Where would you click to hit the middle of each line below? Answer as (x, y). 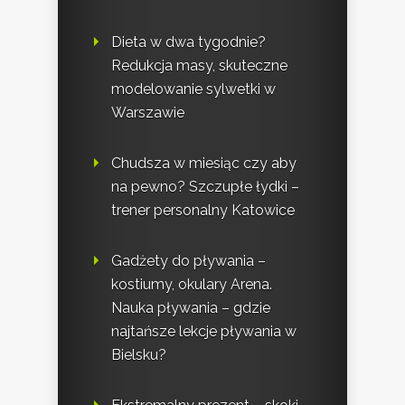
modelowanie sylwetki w (193, 89)
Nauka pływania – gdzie (191, 308)
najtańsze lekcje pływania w (204, 332)
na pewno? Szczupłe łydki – (205, 187)
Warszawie (148, 113)
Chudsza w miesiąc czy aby (204, 164)
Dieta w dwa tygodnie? (188, 42)
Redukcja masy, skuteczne (199, 66)
